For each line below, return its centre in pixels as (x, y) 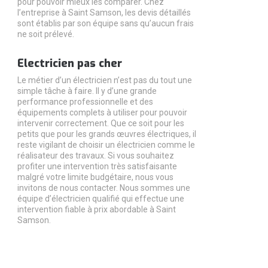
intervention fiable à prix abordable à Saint (96, 209)
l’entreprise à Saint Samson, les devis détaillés (104, 12)
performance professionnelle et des (85, 101)
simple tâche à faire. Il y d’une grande (87, 91)
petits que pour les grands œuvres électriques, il (106, 134)
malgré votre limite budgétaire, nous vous (95, 177)
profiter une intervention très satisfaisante (97, 166)
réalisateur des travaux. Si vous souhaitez (95, 155)
